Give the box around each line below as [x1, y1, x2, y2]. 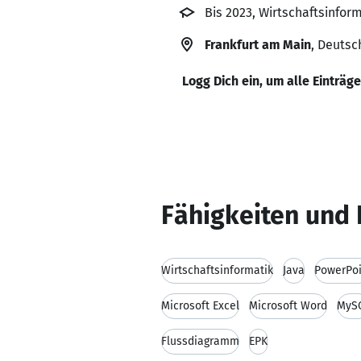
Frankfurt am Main [205, 37, 311, 52]
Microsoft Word [249, 299, 327, 313]
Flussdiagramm [161, 334, 239, 348]
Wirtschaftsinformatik [161, 263, 273, 277]
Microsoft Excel [161, 299, 239, 313]
